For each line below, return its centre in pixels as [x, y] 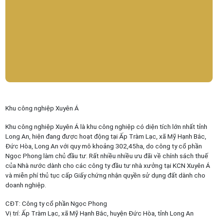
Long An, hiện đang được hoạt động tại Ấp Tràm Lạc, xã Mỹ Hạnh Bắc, [106, 136]
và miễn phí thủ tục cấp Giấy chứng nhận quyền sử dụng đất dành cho [105, 175]
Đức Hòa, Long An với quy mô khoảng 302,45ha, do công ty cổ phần [103, 146]
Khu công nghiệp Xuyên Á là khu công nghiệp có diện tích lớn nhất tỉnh [106, 126]
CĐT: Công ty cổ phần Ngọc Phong [56, 203]
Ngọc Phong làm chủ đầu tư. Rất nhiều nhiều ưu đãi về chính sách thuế [107, 155]
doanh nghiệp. [26, 185]
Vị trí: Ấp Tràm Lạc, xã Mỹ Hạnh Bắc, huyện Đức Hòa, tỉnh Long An [99, 213]
